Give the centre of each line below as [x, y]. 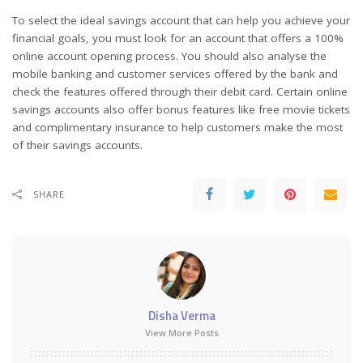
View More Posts [181, 332]
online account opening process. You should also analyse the [169, 56]
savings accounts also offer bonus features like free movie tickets [181, 109]
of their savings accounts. [77, 145]
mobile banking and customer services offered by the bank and [175, 73]
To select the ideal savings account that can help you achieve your [181, 20]
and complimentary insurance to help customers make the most [177, 127]
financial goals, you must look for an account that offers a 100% [178, 38]
